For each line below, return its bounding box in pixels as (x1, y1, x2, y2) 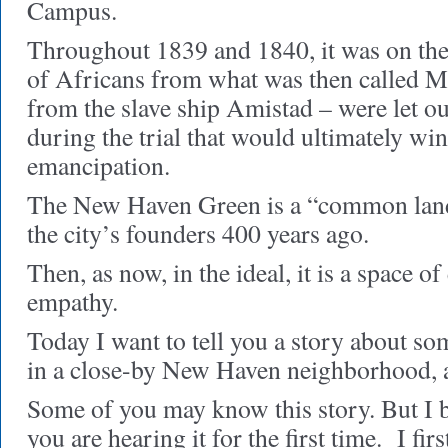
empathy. (27, 284, 118, 318)
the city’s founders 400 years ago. (27, 216, 369, 250)
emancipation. (27, 148, 170, 182)
